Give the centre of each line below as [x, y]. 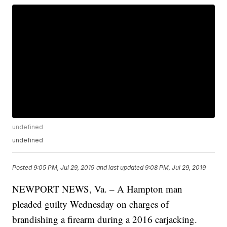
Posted [23, 168]
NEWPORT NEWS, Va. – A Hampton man [98, 189]
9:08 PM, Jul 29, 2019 [176, 168]
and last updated [120, 168]
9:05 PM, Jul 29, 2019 [64, 168]
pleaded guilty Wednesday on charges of [91, 204]
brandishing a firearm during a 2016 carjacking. [105, 219]
